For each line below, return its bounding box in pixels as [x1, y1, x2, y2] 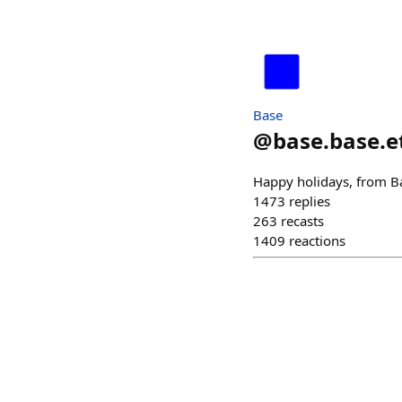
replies [289, 191, 330, 210]
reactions [289, 231, 345, 249]
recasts [281, 211, 324, 230]
